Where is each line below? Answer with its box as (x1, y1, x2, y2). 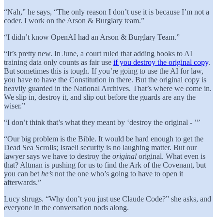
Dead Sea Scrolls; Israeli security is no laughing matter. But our (4, 143, 197, 152)
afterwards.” (4, 178, 41, 186)
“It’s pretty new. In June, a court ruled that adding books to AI (4, 49, 192, 58)
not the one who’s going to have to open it (53, 169, 183, 178)
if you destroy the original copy (113, 58, 208, 66)
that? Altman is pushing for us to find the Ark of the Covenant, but (4, 160, 206, 169)
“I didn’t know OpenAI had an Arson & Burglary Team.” (4, 32, 180, 41)
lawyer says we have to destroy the (4, 152, 112, 160)
